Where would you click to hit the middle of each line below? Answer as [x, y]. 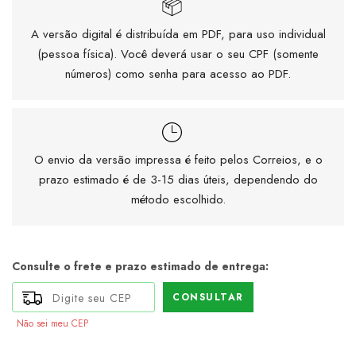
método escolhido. [178, 200]
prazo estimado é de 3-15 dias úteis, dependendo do [178, 180]
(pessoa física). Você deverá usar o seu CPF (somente [178, 54]
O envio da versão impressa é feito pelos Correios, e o [178, 160]
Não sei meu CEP [52, 324]
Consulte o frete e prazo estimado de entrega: [140, 267]
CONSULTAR [208, 298]
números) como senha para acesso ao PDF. [178, 74]
